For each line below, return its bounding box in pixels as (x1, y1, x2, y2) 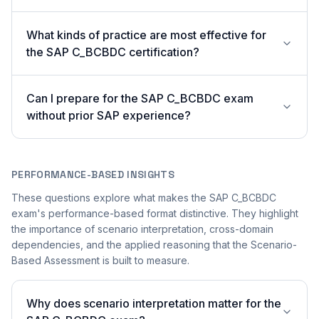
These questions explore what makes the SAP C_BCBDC (11, 192, 276, 204)
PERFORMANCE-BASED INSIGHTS (11, 168, 175, 181)
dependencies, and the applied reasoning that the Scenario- (11, 239, 297, 251)
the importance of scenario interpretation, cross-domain (11, 223, 273, 235)
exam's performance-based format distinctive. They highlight (11, 207, 298, 219)
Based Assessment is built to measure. (11, 254, 189, 266)
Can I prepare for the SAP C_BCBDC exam (26, 91, 253, 105)
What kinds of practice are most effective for (26, 28, 266, 42)
